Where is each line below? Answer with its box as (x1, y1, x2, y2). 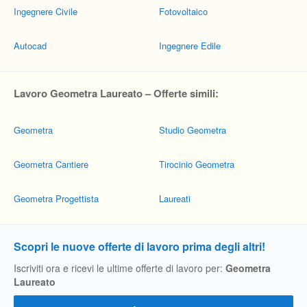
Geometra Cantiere (14, 158, 88, 171)
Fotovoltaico (159, 5, 208, 18)
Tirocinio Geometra (159, 158, 234, 171)
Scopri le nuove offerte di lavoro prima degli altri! (14, 238, 265, 254)
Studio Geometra (159, 123, 226, 136)
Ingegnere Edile (159, 39, 221, 52)
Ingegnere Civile (14, 5, 77, 18)
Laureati (159, 192, 191, 205)
